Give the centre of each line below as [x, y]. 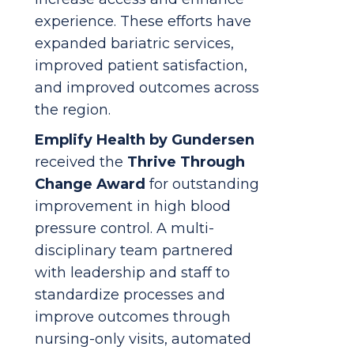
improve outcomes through [133, 316]
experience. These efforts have [143, 21]
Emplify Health [90, 139]
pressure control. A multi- [124, 228]
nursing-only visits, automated [143, 339]
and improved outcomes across [147, 87]
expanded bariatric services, [134, 43]
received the [81, 162]
